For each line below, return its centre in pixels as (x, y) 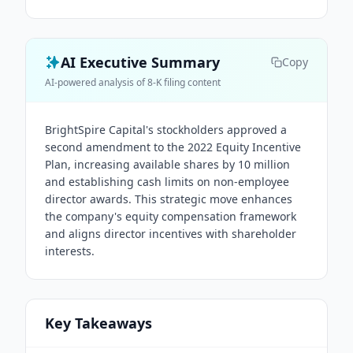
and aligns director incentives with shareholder (171, 234)
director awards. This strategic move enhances (169, 199)
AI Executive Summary (140, 62)
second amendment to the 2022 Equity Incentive (173, 147)
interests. (70, 251)
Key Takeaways (98, 323)
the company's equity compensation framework (171, 216)
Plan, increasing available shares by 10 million (167, 164)
